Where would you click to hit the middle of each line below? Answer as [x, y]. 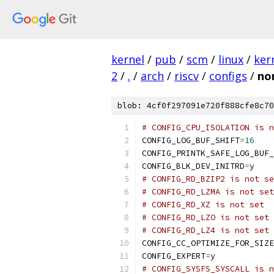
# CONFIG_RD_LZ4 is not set [206, 230]
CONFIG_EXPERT [174, 256]
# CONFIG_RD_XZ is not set [203, 205]
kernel [128, 59]
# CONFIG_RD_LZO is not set [206, 217]
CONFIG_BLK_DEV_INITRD [193, 166]
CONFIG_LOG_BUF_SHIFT [191, 140]
